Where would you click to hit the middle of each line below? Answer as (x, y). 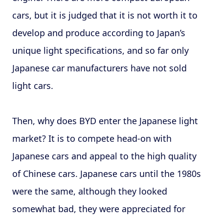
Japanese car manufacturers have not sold (99, 68)
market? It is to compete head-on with (92, 138)
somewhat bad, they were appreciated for (99, 208)
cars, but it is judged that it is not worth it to (105, 15)
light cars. (33, 85)
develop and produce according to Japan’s (99, 33)
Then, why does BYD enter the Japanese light (105, 120)
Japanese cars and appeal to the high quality (104, 156)
